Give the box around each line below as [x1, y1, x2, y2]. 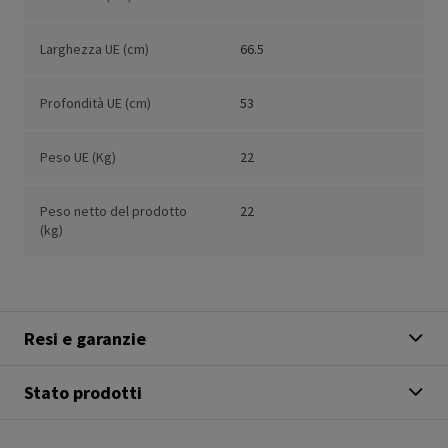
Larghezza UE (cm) [40, 40, 149, 59]
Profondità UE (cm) [40, 94, 151, 113]
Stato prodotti [24, 381, 142, 405]
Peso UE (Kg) [40, 148, 116, 167]
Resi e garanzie [24, 327, 146, 351]
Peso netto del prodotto [40, 202, 187, 221]
